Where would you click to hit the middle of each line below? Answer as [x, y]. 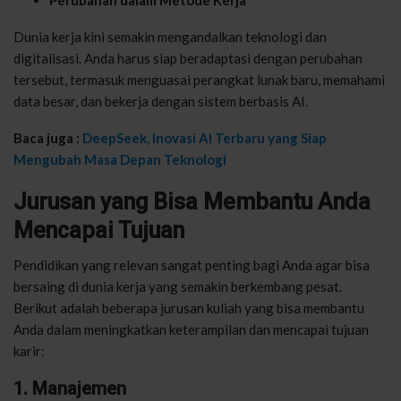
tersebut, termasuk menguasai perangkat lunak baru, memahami [199, 79]
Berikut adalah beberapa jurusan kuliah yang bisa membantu [189, 307]
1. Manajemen [70, 388]
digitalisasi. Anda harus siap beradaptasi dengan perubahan [188, 58]
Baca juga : [48, 137]
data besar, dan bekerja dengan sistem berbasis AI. [161, 101]
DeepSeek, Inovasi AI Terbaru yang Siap [205, 137]
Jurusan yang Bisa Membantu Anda [192, 201]
